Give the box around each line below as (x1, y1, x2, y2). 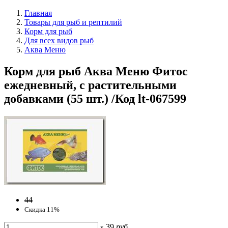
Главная (24, 8, 52, 17)
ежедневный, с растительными (4, 78, 177, 92)
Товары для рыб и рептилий (24, 17, 122, 26)
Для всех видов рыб (24, 36, 94, 45)
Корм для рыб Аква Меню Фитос (4, 64, 188, 78)
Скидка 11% (24, 205, 60, 213)
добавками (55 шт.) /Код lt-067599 (4, 92, 186, 105)
